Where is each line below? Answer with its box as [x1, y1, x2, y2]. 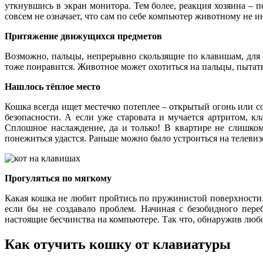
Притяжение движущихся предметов [5, 31, 162, 41]
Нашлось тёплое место [5, 81, 100, 92]
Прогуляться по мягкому [5, 173, 112, 183]
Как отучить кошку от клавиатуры [5, 236, 231, 252]
